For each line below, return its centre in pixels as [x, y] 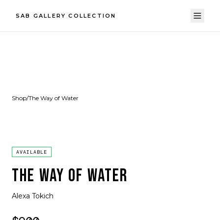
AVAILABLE [32, 152]
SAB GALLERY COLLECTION [66, 16]
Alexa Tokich [33, 196]
